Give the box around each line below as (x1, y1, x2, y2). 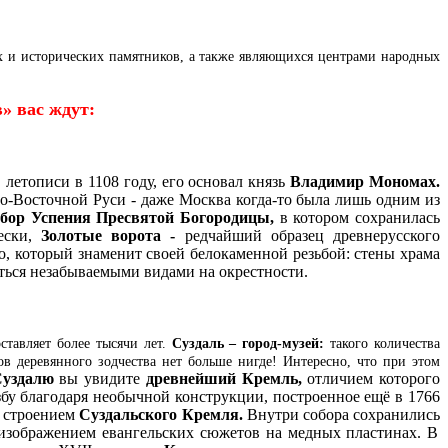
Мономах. (369, 172, 440, 190)
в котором (273, 208, 356, 226)
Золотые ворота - (41, 226, 185, 244)
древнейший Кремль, (145, 369, 302, 387)
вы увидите (53, 369, 146, 387)
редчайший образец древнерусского (184, 226, 441, 244)
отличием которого (307, 369, 440, 387)
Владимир (290, 172, 365, 190)
